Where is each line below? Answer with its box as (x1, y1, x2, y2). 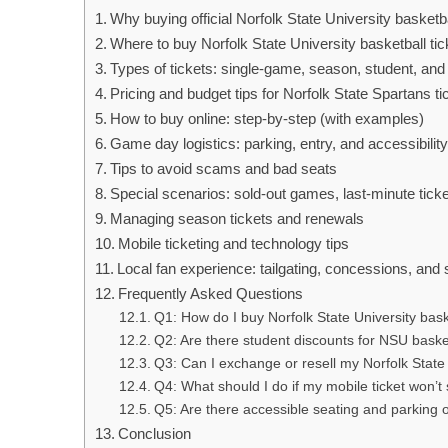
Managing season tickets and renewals (110, 209, 365, 227)
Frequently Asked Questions (118, 284, 304, 302)
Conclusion (118, 424, 192, 442)
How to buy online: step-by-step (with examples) (110, 109, 425, 127)
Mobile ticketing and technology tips (118, 234, 350, 252)
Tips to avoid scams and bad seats (110, 159, 338, 177)
